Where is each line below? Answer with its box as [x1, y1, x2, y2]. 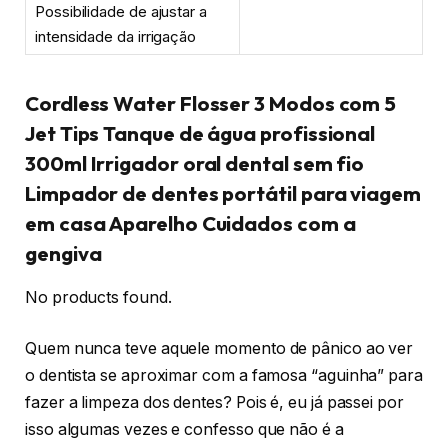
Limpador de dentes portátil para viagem [25, 180, 421, 206]
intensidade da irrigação [35, 27, 197, 47]
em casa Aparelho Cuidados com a [25, 210, 356, 236]
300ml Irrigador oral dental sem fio [25, 150, 365, 176]
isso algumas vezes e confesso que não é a [25, 420, 344, 440]
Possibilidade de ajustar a [35, 2, 207, 22]
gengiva [25, 240, 102, 266]
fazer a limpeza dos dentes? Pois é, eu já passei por [25, 393, 404, 413]
